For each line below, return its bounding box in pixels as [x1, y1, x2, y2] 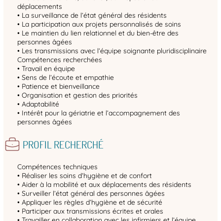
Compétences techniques [17, 162, 98, 172]
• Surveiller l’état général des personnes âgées [17, 189, 165, 198]
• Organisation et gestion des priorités [17, 91, 138, 100]
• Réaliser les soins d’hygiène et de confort [17, 171, 152, 181]
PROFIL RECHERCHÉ [22, 138, 104, 151]
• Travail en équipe [17, 64, 75, 74]
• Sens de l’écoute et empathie [17, 73, 114, 82]
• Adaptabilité [17, 100, 59, 109]
